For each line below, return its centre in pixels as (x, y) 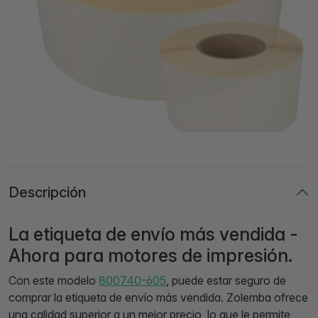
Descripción (47, 192)
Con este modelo (54, 280)
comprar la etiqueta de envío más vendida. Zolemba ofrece (158, 297)
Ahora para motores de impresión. (150, 255)
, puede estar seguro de (226, 280)
